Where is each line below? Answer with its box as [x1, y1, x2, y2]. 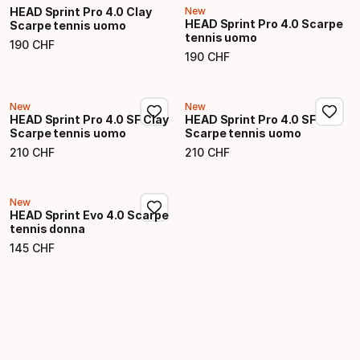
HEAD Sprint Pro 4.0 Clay [10, 5, 152, 18]
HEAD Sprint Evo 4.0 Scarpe [10, 208, 169, 222]
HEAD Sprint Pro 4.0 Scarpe [185, 17, 343, 31]
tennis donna [10, 222, 85, 235]
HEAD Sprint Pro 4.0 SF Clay [10, 112, 169, 126]
